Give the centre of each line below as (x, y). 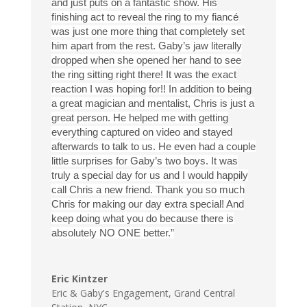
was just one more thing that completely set (148, 32)
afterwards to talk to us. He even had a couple (153, 147)
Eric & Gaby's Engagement (110, 293)
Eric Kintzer (79, 279)
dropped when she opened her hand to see (146, 60)
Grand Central (204, 293)
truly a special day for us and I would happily (149, 175)
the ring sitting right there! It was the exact (144, 75)
